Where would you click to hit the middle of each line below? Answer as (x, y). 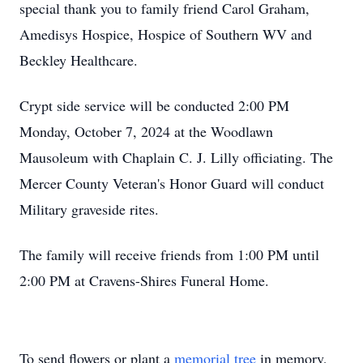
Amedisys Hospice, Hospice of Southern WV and (166, 34)
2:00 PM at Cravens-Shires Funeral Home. (144, 280)
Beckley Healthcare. (79, 60)
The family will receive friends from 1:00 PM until (169, 254)
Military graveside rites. (89, 209)
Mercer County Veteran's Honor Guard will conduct (172, 183)
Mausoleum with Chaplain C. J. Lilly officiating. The (176, 157)
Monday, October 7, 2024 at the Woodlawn (146, 131)
